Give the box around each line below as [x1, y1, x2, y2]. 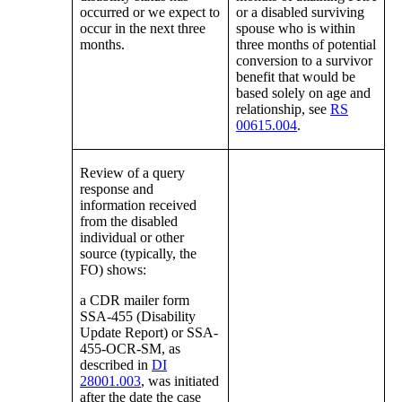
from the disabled [80, 214, 179, 230]
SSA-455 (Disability [80, 309, 197, 325]
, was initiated [141, 373, 220, 389]
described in [80, 357, 153, 373]
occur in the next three [80, 21, 206, 37]
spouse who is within [236, 21, 356, 37]
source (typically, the [80, 246, 197, 262]
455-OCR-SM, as [80, 341, 181, 357]
